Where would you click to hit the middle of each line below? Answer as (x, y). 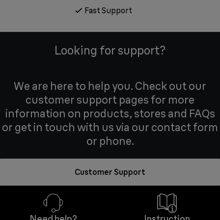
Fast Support (108, 10)
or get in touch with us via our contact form (110, 127)
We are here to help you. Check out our (110, 86)
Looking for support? (110, 50)
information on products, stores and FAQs (110, 113)
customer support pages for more (110, 100)
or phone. (110, 141)
